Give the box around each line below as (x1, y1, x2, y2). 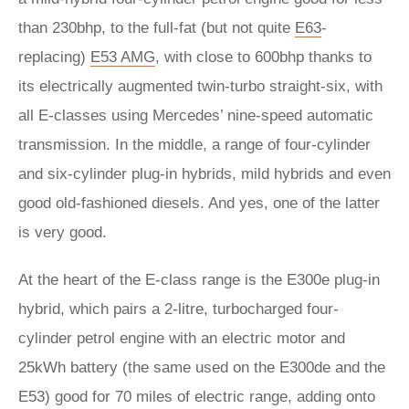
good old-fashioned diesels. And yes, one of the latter (18, 194, 380, 212)
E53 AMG (90, 48, 155, 66)
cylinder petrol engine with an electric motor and (18, 330, 345, 347)
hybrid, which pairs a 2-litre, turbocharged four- (18, 300, 339, 318)
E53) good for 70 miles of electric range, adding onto (18, 388, 375, 405)
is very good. (18, 224, 107, 241)
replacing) (18, 48, 90, 66)
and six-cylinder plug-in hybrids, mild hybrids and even (18, 165, 391, 183)
